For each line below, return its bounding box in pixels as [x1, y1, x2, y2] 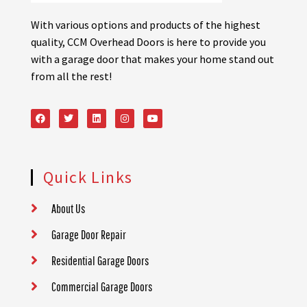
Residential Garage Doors [51, 253, 149, 268]
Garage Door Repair [51, 227, 126, 242]
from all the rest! [31, 69, 112, 84]
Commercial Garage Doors [51, 279, 152, 294]
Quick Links [43, 166, 133, 188]
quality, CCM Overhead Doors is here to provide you [31, 35, 266, 49]
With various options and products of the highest [31, 18, 260, 32]
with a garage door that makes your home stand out [31, 52, 274, 66]
